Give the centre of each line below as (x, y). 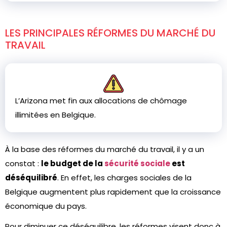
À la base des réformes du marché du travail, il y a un (105, 149)
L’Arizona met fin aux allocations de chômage (101, 101)
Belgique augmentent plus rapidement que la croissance (113, 192)
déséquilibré (31, 178)
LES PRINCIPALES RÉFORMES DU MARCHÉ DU (110, 33)
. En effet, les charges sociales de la (124, 178)
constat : (23, 163)
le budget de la (73, 163)
